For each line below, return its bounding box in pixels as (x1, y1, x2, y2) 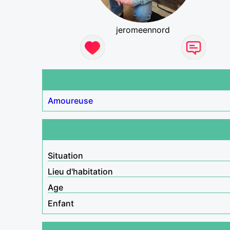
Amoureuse (48, 95, 93, 106)
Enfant (48, 198, 74, 208)
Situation (48, 150, 83, 161)
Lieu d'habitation (48, 166, 113, 177)
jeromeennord (116, 24, 170, 35)
